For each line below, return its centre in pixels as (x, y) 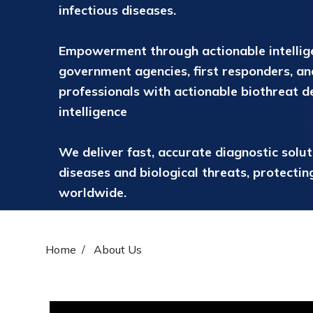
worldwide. (94, 193)
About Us (118, 249)
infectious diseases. (117, 10)
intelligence (95, 112)
